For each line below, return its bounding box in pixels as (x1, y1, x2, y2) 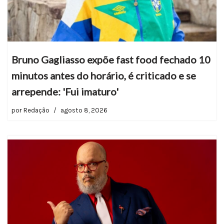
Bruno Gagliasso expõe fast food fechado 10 (11, 53, 210, 65)
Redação (23, 106, 49, 114)
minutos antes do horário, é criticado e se (11, 69, 196, 81)
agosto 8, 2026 (60, 106, 107, 114)
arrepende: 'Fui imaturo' (11, 85, 118, 97)
